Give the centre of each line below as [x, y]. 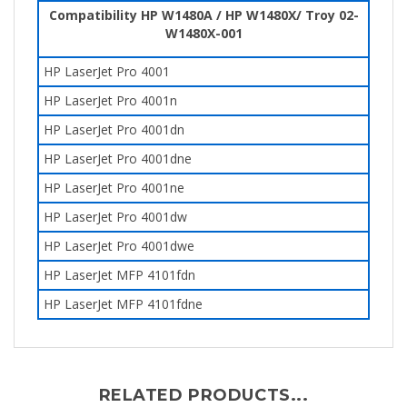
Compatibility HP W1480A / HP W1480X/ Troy [194, 10]
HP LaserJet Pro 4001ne [114, 183]
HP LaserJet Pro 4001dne [118, 154]
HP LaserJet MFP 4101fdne [123, 299]
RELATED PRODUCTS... [203, 391]
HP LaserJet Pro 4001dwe [119, 241]
